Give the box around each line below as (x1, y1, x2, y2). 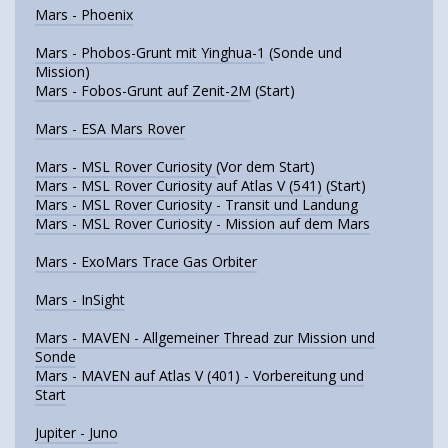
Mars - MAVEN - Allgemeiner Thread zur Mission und (35, 327, 375, 347)
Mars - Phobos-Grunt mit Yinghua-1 (35, 42, 265, 62)
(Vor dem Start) (216, 156, 315, 176)
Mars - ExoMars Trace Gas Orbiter (35, 251, 257, 271)
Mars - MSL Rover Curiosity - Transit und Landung (35, 194, 358, 214)
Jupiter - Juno (35, 422, 118, 442)
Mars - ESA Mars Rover (35, 118, 185, 138)
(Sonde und (265, 42, 342, 62)
